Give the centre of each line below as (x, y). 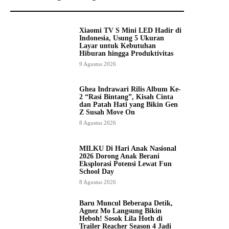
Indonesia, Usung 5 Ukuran (122, 38)
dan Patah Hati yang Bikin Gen (129, 105)
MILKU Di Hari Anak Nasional (128, 148)
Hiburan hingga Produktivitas (126, 54)
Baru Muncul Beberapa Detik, (126, 203)
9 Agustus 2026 (98, 64)
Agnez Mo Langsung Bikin (120, 211)
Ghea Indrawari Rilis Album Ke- (130, 89)
